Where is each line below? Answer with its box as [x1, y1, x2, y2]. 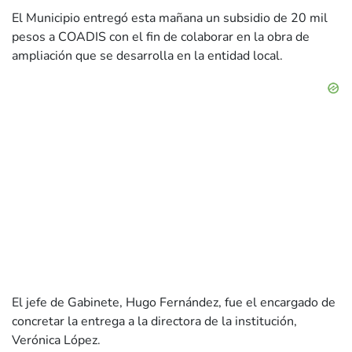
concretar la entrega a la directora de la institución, [12, 313, 297, 331]
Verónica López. [12, 332, 101, 350]
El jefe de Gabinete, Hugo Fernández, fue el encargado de [12, 294, 335, 312]
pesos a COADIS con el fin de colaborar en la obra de [12, 28, 310, 46]
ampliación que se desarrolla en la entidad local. [12, 47, 283, 65]
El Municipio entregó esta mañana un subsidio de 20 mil [12, 9, 328, 27]
